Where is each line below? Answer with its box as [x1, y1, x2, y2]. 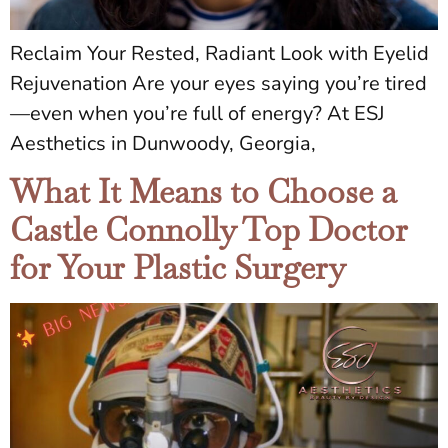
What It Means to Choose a [10, 171, 397, 213]
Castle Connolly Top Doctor [10, 209, 408, 251]
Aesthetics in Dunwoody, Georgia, [10, 129, 316, 157]
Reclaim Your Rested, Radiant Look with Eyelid [10, 39, 429, 67]
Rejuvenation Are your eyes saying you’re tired [10, 69, 427, 97]
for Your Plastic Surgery [10, 247, 346, 289]
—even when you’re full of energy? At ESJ [10, 99, 384, 127]
